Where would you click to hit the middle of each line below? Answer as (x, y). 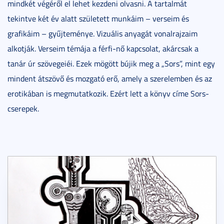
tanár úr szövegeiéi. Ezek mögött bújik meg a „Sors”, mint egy (111, 63)
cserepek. (23, 108)
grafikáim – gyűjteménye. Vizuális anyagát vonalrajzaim (102, 33)
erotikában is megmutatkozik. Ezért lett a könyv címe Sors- (108, 93)
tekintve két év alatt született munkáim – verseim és (98, 18)
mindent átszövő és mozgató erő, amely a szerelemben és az (110, 78)
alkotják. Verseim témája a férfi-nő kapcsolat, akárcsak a (103, 48)
